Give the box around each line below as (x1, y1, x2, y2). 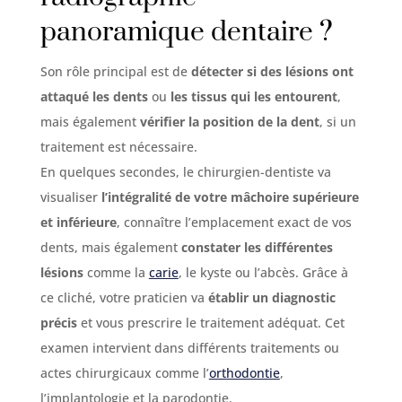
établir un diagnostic (207, 288, 336, 306)
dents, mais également (39, 238, 181, 256)
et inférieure (39, 213, 117, 231)
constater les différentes (180, 238, 333, 256)
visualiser (39, 188, 101, 205)
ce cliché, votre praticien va (39, 288, 208, 306)
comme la (86, 263, 149, 281)
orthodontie (208, 363, 280, 381)
